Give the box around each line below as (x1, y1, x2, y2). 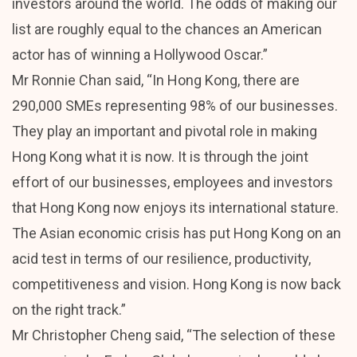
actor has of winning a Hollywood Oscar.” (12, 45, 268, 63)
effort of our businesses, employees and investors (12, 173, 333, 190)
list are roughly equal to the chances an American (12, 20, 322, 37)
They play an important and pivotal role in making (12, 122, 317, 139)
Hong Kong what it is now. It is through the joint (12, 147, 308, 165)
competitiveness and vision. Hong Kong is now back (12, 275, 341, 292)
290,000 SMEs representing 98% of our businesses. (12, 96, 338, 114)
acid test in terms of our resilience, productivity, (12, 249, 311, 267)
